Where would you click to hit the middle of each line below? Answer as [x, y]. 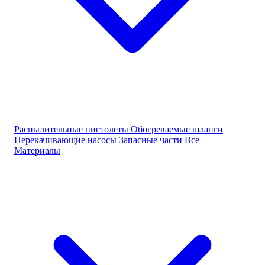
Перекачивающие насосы [67, 140]
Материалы [37, 151]
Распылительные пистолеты [72, 129]
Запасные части [152, 140]
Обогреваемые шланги [177, 129]
